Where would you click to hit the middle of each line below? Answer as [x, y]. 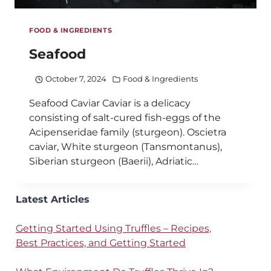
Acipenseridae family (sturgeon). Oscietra [128, 132]
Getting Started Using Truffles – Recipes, [113, 229]
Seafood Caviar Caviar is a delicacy [110, 103]
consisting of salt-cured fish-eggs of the [125, 118]
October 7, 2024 [76, 79]
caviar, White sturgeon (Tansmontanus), [126, 147]
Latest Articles [53, 200]
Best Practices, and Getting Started [101, 243]
